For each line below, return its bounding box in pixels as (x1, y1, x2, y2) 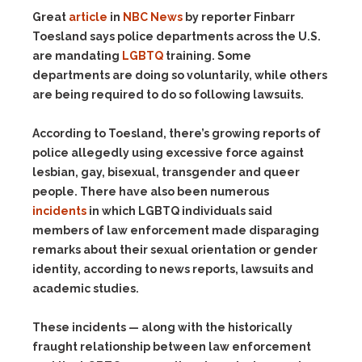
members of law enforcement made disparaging (32, 224, 319, 237)
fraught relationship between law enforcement (32, 340, 311, 353)
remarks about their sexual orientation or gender (32, 243, 318, 256)
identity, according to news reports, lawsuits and (32, 263, 314, 276)
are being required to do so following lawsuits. (32, 88, 304, 101)
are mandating (32, 49, 122, 62)
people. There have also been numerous (32, 185, 269, 198)
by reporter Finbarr (183, 11, 295, 23)
